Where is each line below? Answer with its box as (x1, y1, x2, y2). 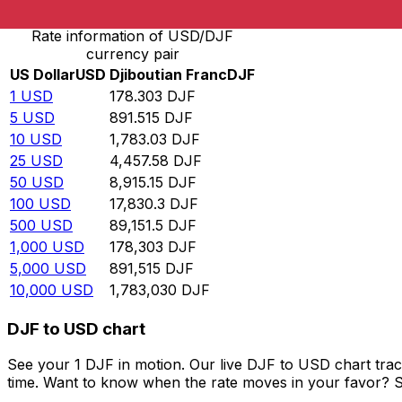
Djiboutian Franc (109, 66, 227, 84)
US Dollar (10, 66, 75, 84)
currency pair (85, 45, 179, 64)
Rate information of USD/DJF (31, 27, 233, 46)
